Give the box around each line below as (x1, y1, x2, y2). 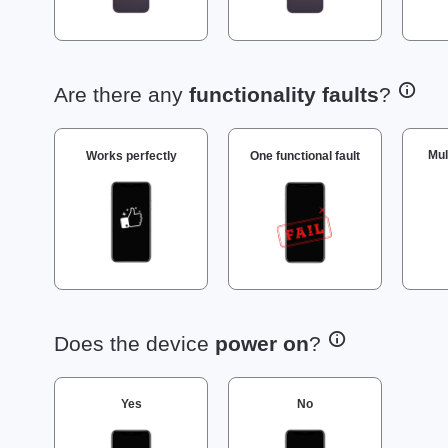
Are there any (54, 82, 189, 106)
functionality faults (189, 82, 379, 106)
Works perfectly (85, 149, 177, 164)
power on (215, 332, 309, 356)
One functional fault (250, 149, 360, 164)
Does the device (54, 332, 215, 356)
